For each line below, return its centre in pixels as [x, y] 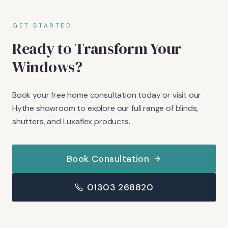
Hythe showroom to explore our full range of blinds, [105, 108]
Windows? [47, 67]
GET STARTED [42, 25]
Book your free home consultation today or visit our [107, 95]
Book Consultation [108, 159]
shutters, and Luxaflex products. [71, 121]
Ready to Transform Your [97, 48]
